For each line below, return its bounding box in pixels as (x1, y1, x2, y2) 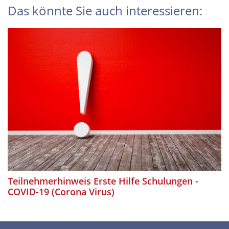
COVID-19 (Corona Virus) (8, 185, 114, 198)
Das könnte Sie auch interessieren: (8, 3, 202, 19)
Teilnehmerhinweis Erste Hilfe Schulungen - (8, 174, 198, 187)
